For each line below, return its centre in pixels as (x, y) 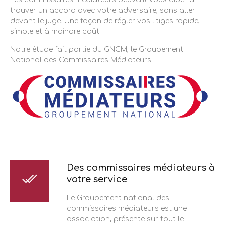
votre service (97, 179)
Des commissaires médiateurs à (141, 167)
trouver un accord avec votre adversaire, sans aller (103, 11)
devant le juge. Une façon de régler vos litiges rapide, (105, 21)
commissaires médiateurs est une (127, 208)
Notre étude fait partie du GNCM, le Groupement (97, 49)
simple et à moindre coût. (55, 32)
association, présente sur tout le (125, 219)
